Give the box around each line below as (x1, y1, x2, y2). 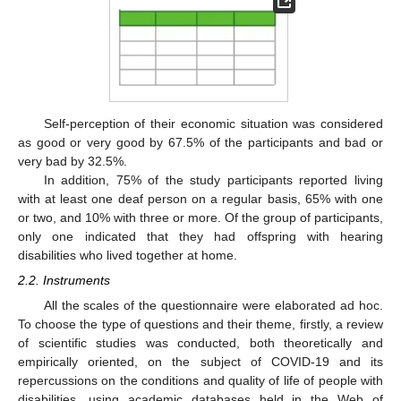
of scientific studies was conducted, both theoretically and (18, 336, 383, 351)
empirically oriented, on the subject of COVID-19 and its (18, 354, 383, 370)
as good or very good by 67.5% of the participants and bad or (18, 134, 383, 149)
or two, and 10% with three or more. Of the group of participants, (18, 209, 383, 225)
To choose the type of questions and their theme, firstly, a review (18, 317, 383, 332)
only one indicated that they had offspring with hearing (18, 228, 383, 243)
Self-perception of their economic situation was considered (43, 115, 383, 131)
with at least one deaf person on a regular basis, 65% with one (18, 191, 383, 206)
